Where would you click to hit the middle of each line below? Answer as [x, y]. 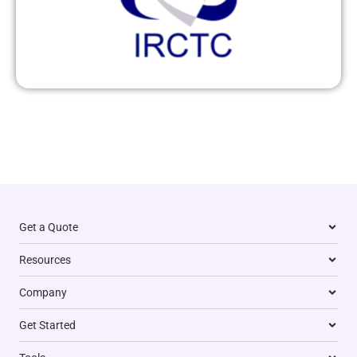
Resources [45, 260]
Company [43, 293]
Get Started [47, 326]
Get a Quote [49, 228]
